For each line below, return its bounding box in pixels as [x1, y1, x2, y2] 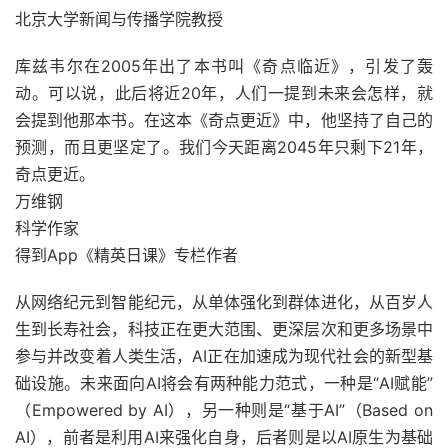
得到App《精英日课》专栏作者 [15, 245, 238, 265]
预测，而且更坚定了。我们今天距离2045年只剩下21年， [15, 137, 433, 157]
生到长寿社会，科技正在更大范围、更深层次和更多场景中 [15, 319, 433, 339]
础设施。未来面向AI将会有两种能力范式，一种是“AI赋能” [15, 373, 433, 393]
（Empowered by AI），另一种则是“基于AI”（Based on [15, 400, 433, 420]
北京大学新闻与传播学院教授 [15, 9, 223, 29]
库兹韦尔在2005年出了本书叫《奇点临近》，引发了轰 [15, 56, 433, 76]
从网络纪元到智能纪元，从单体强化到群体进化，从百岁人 [15, 292, 433, 312]
